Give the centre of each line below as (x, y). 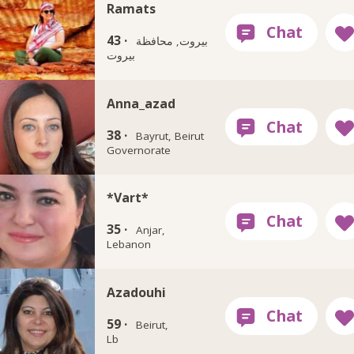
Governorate (139, 150)
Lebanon (129, 245)
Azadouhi (137, 293)
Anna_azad (141, 103)
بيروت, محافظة (171, 41)
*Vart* (128, 198)
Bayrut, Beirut (169, 136)
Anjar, (150, 230)
